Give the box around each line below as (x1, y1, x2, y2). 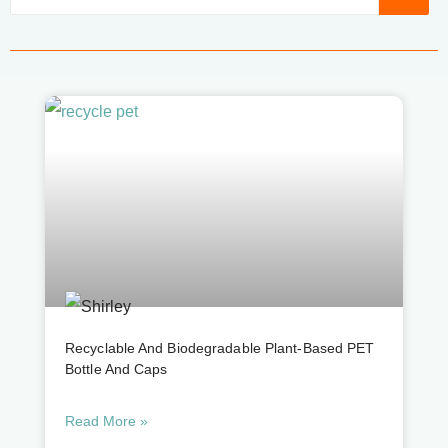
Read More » (65, 413, 148, 429)
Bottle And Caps (65, 361, 168, 377)
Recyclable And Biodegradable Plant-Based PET (65, 340, 375, 356)
